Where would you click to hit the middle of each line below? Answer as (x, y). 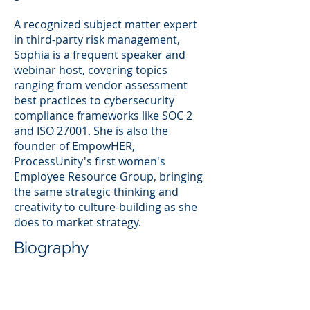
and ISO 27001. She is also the (91, 130)
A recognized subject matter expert (106, 24)
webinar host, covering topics (91, 70)
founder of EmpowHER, (74, 146)
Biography (51, 247)
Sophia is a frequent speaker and (100, 54)
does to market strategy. (77, 222)
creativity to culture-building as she (106, 207)
